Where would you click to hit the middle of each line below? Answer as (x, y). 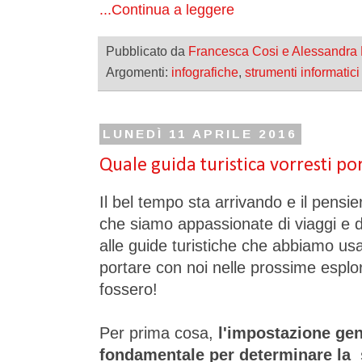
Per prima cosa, (159, 333)
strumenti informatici (302, 72)
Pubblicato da (147, 51)
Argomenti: (139, 72)
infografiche (205, 72)
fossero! (128, 290)
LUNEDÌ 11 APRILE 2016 (200, 134)
